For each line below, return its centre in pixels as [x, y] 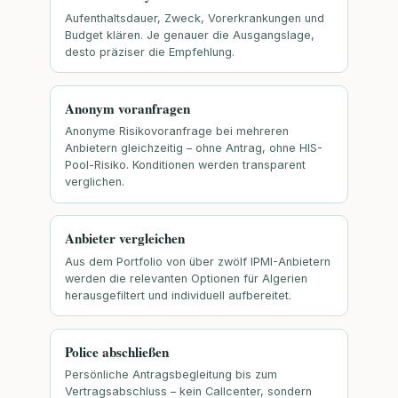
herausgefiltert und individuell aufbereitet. [178, 295]
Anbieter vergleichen [125, 239]
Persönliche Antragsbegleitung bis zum [171, 375]
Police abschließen [117, 351]
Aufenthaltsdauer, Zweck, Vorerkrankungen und [195, 18]
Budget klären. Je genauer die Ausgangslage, [190, 35]
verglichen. [95, 182]
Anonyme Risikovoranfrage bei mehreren [177, 131]
